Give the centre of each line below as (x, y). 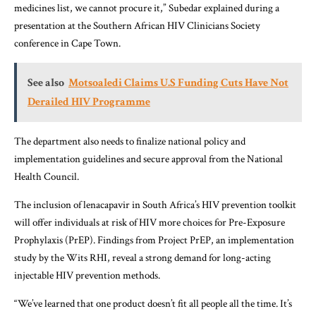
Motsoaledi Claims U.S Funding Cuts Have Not (178, 83)
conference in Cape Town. (67, 43)
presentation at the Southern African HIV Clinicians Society (137, 25)
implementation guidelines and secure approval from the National (148, 159)
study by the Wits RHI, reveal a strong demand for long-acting (142, 257)
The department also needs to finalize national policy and (130, 141)
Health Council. (47, 176)
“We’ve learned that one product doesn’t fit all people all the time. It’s (153, 303)
